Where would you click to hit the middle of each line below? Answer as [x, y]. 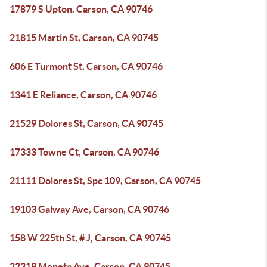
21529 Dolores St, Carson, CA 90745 [86, 123]
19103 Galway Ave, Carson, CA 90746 [89, 209]
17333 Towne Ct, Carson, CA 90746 [84, 152]
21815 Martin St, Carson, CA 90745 [84, 38]
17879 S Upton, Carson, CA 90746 [81, 9]
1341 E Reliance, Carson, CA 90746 [83, 95]
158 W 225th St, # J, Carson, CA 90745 [90, 238]
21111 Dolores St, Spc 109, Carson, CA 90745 [105, 181]
